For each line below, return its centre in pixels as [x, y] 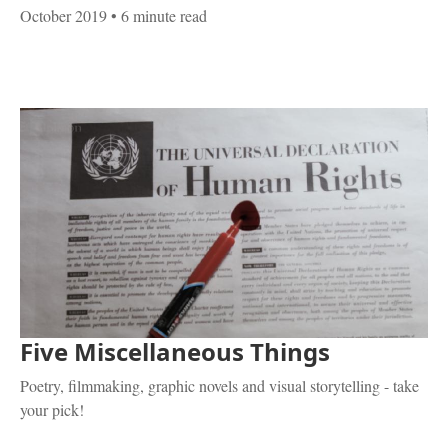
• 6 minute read [157, 16]
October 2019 [63, 16]
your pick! [52, 409]
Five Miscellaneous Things [175, 351]
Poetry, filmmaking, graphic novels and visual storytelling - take [219, 385]
